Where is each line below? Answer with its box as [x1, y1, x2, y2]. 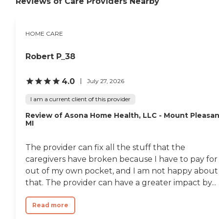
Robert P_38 [25, 51, 75, 61]
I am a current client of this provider [30, 95, 131, 103]
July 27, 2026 [87, 77, 124, 85]
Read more [32, 201, 68, 209]
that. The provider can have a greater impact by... [25, 177, 216, 187]
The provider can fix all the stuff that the [25, 142, 185, 152]
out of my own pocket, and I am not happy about [25, 166, 218, 175]
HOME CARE [25, 29, 63, 37]
